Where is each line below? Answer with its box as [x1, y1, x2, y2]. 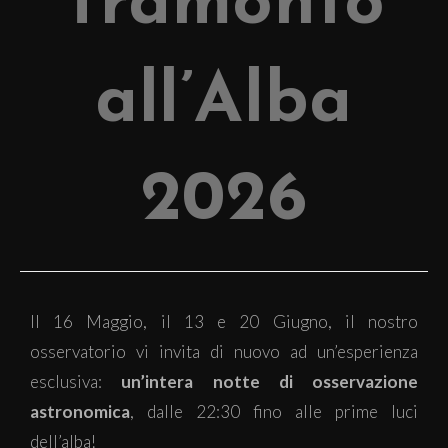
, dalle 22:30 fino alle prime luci [130, 401, 418, 422]
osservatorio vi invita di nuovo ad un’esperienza [30, 341, 418, 362]
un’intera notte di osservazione [121, 371, 418, 392]
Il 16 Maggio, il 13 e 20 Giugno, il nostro [30, 311, 418, 332]
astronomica [30, 401, 130, 422]
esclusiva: [30, 371, 122, 392]
